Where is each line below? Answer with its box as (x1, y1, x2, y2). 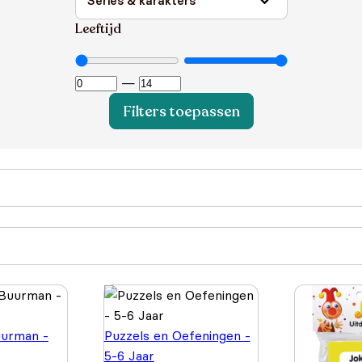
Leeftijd (74, 20, 121, 38)
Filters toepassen (122, 101, 240, 121)
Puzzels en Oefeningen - (103, 327, 250, 343)
